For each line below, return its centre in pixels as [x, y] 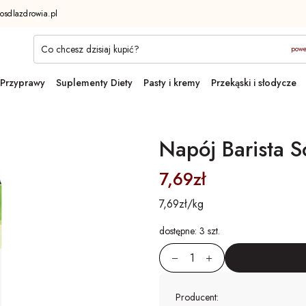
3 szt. [210, 231]
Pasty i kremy [172, 83]
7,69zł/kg [181, 204]
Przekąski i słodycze [254, 83]
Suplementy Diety [94, 83]
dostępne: [179, 231]
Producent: [197, 297]
